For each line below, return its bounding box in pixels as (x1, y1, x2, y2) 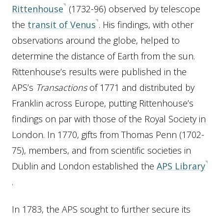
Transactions (36, 82, 87, 93)
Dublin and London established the (12, 160, 157, 172)
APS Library (157, 160, 205, 172)
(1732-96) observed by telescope (66, 3, 200, 15)
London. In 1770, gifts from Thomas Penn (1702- (12, 129, 204, 140)
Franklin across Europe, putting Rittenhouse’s (12, 97, 193, 109)
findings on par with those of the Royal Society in (12, 113, 206, 125)
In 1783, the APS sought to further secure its (12, 203, 191, 215)
